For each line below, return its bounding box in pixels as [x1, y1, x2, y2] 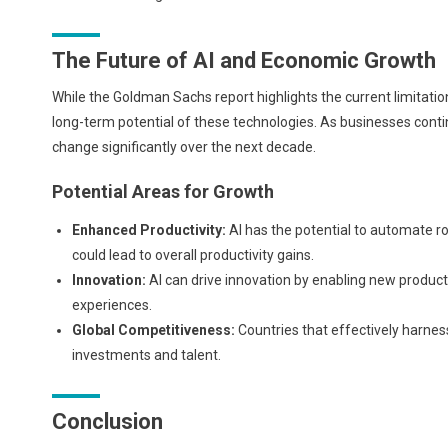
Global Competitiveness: [72, 321, 235, 338]
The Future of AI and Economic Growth [52, 47, 436, 73]
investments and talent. [72, 346, 221, 363]
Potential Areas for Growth [52, 180, 274, 202]
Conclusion [52, 408, 163, 434]
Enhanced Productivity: [72, 221, 226, 238]
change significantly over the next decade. [52, 138, 316, 155]
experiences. [72, 296, 152, 313]
